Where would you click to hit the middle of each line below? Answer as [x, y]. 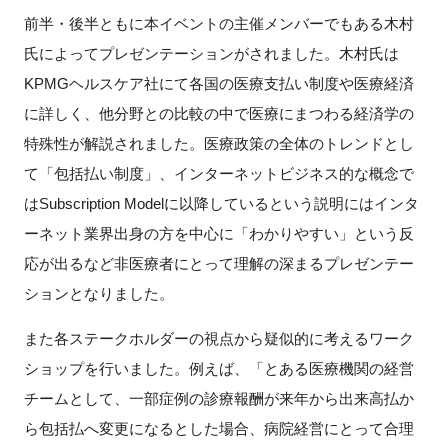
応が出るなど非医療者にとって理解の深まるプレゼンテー [218, 264]
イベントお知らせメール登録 [114, 76]
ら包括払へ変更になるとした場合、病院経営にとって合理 [218, 429]
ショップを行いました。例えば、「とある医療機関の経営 [218, 369]
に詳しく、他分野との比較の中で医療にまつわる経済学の [218, 114]
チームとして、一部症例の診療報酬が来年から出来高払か [218, 399]
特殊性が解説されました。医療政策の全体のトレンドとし [218, 144]
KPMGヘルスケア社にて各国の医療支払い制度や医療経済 [218, 84]
